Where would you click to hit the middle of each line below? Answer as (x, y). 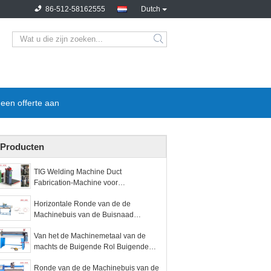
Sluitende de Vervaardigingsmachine (95, 226)
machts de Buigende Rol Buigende (91, 247)
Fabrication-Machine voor (76, 183)
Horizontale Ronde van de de (82, 204)
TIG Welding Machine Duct (78, 172)
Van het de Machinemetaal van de (90, 236)
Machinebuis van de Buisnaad (84, 215)
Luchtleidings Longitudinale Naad (90, 194)
